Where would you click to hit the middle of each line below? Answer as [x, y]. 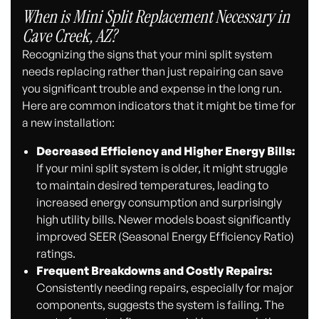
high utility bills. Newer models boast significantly [163, 220]
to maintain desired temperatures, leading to [152, 185]
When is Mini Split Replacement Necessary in [156, 17]
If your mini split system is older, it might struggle [162, 168]
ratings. [56, 254]
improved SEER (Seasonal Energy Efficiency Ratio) [165, 237]
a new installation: [69, 123]
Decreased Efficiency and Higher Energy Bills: [165, 151]
